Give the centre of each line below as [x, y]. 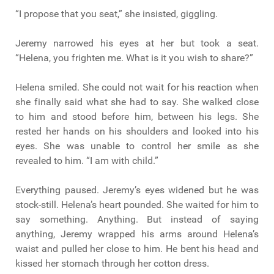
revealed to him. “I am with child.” [87, 161]
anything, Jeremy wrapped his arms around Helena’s [137, 234]
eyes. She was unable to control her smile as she [137, 146]
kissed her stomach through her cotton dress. [112, 264]
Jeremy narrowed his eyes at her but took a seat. [137, 43]
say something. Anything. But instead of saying [137, 220]
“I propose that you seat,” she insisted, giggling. [117, 14]
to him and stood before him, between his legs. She [137, 117]
